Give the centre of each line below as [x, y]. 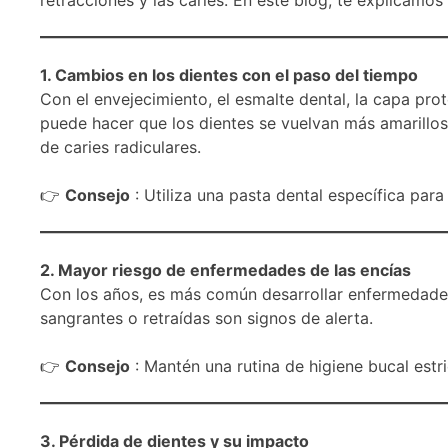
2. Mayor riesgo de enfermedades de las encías [225, 269]
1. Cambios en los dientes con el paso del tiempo [229, 74]
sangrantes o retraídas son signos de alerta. [206, 317]
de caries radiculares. [120, 146]
